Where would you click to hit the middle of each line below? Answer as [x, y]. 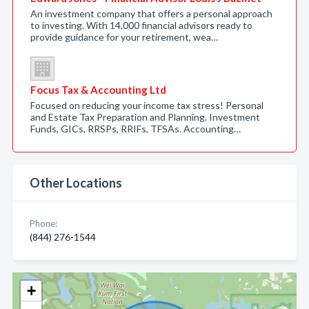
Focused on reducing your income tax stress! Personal [147, 105]
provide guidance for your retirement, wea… [124, 37]
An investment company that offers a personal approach [151, 13]
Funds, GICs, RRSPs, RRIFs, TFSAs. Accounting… [136, 129]
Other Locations [76, 183]
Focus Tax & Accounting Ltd [98, 90]
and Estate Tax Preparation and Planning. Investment [145, 117]
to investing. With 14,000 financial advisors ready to [141, 25]
